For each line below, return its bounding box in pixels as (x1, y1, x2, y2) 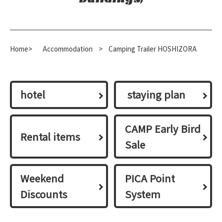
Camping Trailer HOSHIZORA (107, 43, 197, 54)
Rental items (20, 129, 81, 144)
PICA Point (124, 170, 175, 185)
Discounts (20, 186, 68, 201)
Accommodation (42, 43, 93, 54)
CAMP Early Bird (124, 121, 201, 136)
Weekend (20, 170, 64, 185)
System (124, 186, 161, 201)
